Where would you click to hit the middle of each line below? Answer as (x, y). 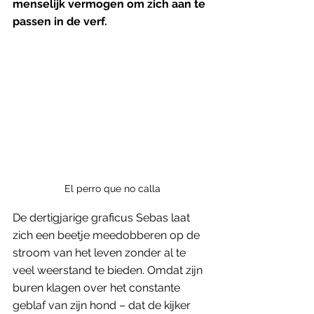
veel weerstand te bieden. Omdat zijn (109, 270)
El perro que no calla (112, 188)
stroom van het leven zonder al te (101, 252)
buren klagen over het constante (98, 287)
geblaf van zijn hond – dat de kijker (103, 305)
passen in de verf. (60, 21)
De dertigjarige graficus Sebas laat (103, 217)
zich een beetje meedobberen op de (108, 235)
